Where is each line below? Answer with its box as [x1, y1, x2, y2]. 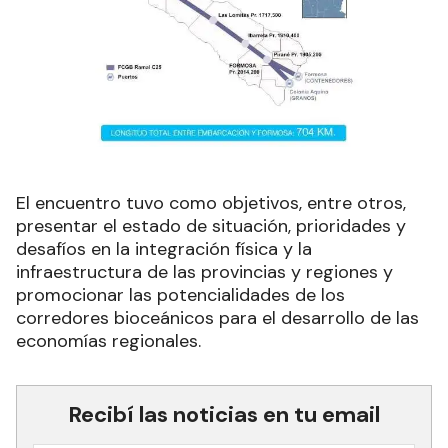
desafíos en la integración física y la [16, 237, 312, 262]
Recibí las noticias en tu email [68, 400, 380, 430]
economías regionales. [16, 329, 201, 354]
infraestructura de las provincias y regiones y [16, 260, 393, 285]
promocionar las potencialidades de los [16, 283, 345, 308]
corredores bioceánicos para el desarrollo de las [16, 306, 419, 331]
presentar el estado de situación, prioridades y [16, 214, 406, 239]
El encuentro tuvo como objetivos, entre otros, [16, 191, 406, 216]
